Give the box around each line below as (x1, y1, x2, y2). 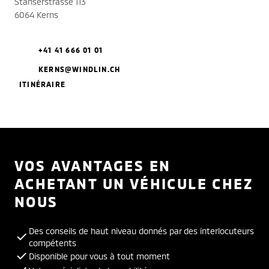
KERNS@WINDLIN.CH (38, 65, 121, 74)
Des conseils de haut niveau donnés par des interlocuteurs (29, 226, 254, 237)
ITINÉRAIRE (19, 80, 65, 89)
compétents (29, 238, 76, 249)
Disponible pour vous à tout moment (29, 251, 170, 262)
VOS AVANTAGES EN (14, 157, 171, 175)
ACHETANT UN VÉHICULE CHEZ (14, 175, 253, 193)
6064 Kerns (14, 10, 58, 20)
